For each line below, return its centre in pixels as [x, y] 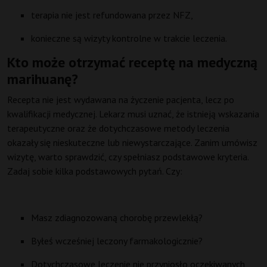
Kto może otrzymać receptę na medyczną [132, 63]
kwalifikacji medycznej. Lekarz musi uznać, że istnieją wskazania [133, 114]
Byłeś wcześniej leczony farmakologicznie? [117, 241]
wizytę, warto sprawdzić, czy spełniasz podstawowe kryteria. [128, 157]
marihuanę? [43, 79]
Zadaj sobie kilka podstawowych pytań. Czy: [95, 171]
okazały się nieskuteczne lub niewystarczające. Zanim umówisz [132, 143]
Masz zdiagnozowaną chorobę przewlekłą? [117, 218]
